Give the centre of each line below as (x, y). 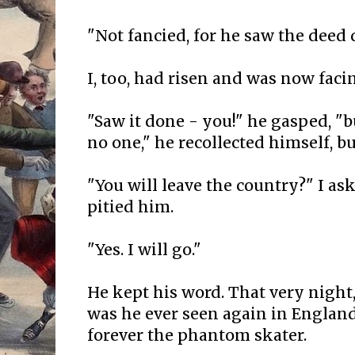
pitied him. (130, 207)
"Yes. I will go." (144, 250)
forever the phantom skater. (197, 336)
